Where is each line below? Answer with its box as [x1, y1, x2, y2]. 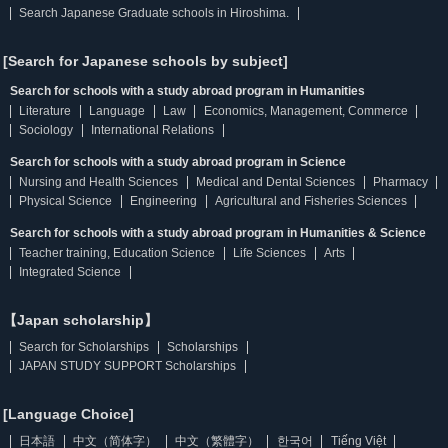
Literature [19, 104, 72, 118]
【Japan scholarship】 [3, 312, 158, 328]
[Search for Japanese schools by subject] [3, 53, 288, 69]
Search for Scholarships [19, 340, 150, 354]
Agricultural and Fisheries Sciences [214, 194, 407, 208]
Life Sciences [233, 246, 307, 260]
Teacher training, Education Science [19, 246, 216, 260]
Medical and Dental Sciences [196, 175, 356, 189]
